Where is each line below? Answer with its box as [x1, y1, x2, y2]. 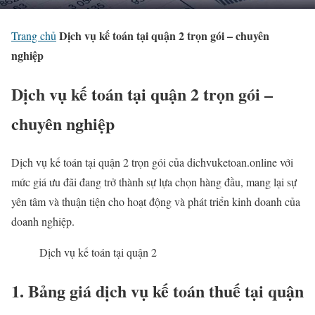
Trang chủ [11, 28, 56, 44]
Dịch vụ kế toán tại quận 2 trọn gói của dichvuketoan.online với [11, 155, 293, 169]
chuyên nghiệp [11, 111, 115, 136]
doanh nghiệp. [11, 214, 75, 229]
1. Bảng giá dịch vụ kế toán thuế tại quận [11, 278, 304, 303]
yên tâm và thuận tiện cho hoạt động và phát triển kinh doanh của [11, 194, 300, 209]
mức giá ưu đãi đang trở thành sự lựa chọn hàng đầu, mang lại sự [11, 174, 297, 189]
